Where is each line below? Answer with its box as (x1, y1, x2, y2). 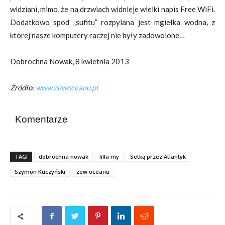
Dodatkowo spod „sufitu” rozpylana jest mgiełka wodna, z (10, 18, 215, 27)
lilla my (99, 153, 119, 160)
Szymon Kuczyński (15, 168, 65, 175)
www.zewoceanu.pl (36, 83, 98, 92)
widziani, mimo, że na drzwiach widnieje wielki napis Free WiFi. (10, 5, 215, 14)
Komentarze (15, 114, 68, 125)
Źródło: (10, 83, 36, 92)
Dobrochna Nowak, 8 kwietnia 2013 (10, 57, 129, 66)
